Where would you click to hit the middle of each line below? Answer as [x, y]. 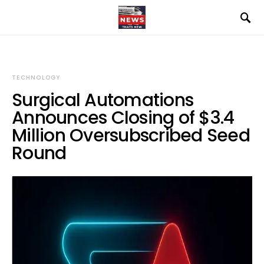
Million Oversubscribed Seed [131, 136]
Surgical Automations [103, 100]
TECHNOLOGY [36, 77]
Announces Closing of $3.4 [123, 118]
